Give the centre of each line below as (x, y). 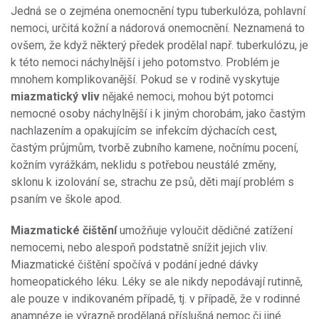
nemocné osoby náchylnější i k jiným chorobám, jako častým (158, 114)
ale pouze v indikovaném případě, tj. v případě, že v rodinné (156, 299)
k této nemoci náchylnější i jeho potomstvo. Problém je (145, 63)
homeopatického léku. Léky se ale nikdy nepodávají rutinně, (157, 282)
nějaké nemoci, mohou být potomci (187, 97)
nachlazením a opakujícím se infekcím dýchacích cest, (144, 131)
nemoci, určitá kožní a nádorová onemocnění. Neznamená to (158, 28)
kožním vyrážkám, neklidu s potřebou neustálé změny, (143, 165)
